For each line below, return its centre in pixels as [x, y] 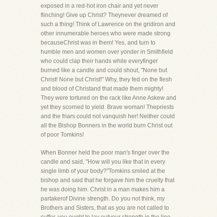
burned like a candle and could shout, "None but [104, 70]
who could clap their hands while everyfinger [99, 61]
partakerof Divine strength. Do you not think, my [103, 199]
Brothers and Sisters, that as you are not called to [105, 208]
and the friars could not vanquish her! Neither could [108, 116]
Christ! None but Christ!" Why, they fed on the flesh [106, 79]
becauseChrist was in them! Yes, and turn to [98, 43]
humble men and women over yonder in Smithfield [107, 52]
